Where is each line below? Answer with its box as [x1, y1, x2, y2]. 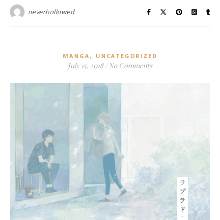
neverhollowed [27, 7, 74, 17]
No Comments [109, 61, 152, 71]
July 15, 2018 [68, 61, 103, 71]
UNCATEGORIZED [96, 52, 157, 60]
